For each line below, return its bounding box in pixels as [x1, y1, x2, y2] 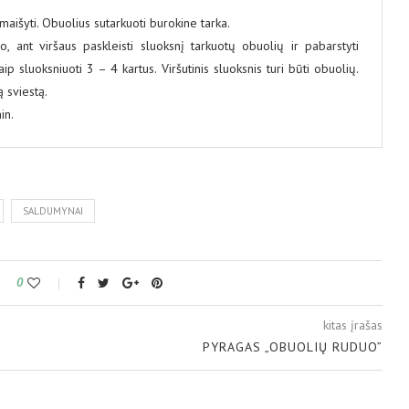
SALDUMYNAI [23, 204, 83, 218]
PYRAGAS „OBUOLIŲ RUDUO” [202, 339, 383, 356]
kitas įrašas [322, 317, 383, 334]
